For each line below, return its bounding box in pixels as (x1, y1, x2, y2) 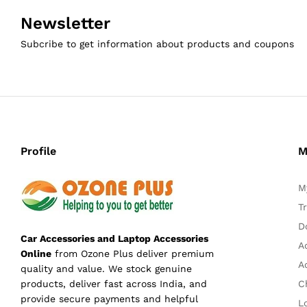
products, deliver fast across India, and (21, 278, 207, 290)
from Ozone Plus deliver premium (51, 248, 214, 260)
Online (21, 248, 51, 260)
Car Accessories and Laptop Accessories (21, 233, 208, 245)
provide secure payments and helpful (21, 293, 198, 305)
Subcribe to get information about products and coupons (21, 38, 294, 49)
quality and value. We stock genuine (21, 263, 192, 275)
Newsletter (21, 13, 110, 33)
